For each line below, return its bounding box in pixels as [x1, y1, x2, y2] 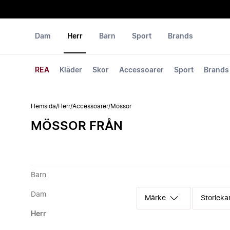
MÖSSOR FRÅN [31, 120, 123, 132]
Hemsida [31, 103, 56, 109]
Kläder [60, 67, 82, 74]
